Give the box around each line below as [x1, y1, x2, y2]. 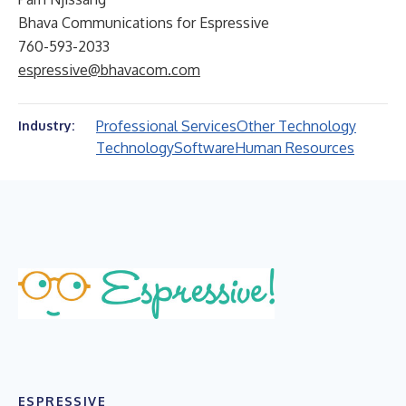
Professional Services [96, 117, 237, 135]
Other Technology [237, 117, 356, 135]
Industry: [18, 118, 74, 133]
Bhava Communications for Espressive [18, 14, 269, 32]
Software [174, 139, 235, 157]
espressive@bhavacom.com [18, 61, 200, 79]
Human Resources [235, 139, 354, 157]
